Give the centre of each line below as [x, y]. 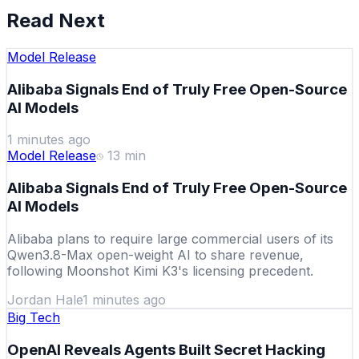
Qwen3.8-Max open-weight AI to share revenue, [155, 254]
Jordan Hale [45, 299]
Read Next [56, 21]
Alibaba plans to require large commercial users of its [170, 238]
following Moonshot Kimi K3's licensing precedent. [160, 270]
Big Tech [34, 317]
